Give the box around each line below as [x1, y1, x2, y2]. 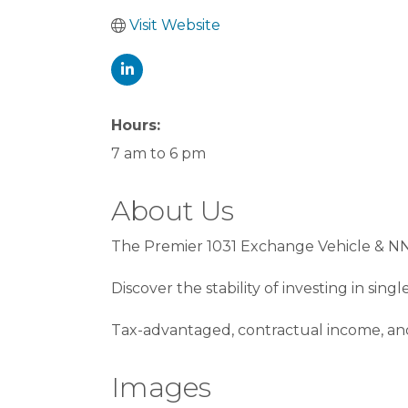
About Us [111, 194, 234, 228]
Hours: [111, 117, 160, 134]
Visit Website [129, 16, 220, 34]
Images [111, 371, 211, 404]
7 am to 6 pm [111, 145, 206, 162]
